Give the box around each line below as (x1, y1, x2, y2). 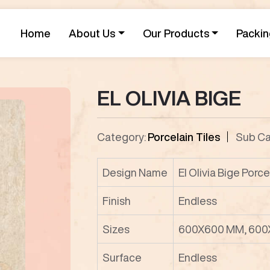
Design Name (102, 167, 168, 178)
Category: (97, 131, 148, 142)
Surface (102, 252, 142, 263)
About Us (69, 28, 116, 39)
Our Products (142, 28, 209, 39)
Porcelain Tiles (148, 131, 220, 142)
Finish (102, 195, 131, 206)
